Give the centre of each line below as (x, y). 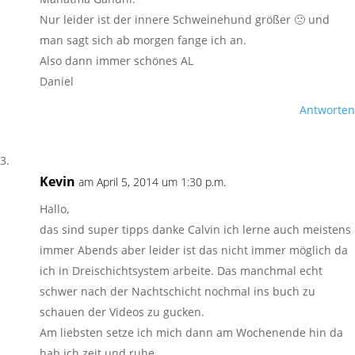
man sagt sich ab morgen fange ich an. (143, 40)
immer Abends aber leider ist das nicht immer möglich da (194, 250)
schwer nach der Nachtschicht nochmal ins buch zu (177, 291)
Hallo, (54, 209)
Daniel (57, 81)
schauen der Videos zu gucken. (122, 312)
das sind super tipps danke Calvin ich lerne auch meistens (195, 229)
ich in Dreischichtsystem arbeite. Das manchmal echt (181, 271)
